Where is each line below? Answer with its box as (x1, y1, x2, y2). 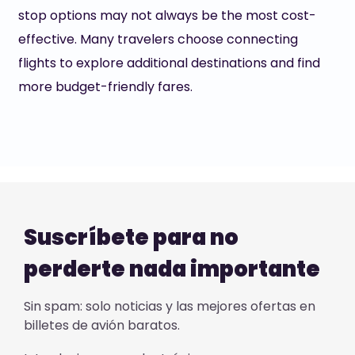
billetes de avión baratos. (23, 316, 180, 334)
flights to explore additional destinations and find (17, 54, 320, 72)
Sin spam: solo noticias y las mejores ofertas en (23, 297, 315, 315)
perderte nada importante (23, 254, 320, 284)
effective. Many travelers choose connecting (17, 30, 298, 48)
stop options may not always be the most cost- (17, 6, 316, 25)
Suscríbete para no (23, 223, 239, 252)
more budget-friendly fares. (17, 78, 193, 96)
